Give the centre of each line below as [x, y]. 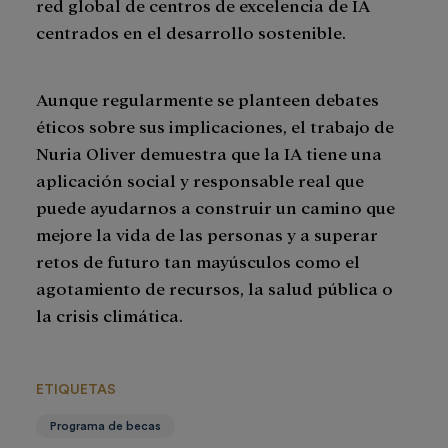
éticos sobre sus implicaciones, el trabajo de [215, 126]
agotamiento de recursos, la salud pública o [214, 288]
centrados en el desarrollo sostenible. [191, 32]
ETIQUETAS [76, 390]
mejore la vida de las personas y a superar [207, 234]
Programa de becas [105, 426]
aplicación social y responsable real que [200, 180]
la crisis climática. [109, 315]
